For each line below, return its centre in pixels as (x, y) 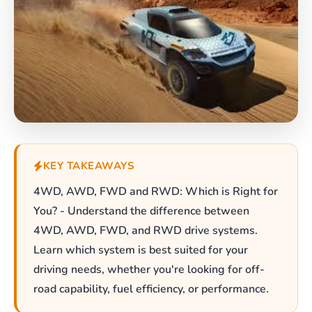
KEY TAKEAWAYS (88, 166)
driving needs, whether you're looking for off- (149, 270)
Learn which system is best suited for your (141, 250)
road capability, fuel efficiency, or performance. (151, 289)
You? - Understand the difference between (141, 211)
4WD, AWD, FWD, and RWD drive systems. (146, 231)
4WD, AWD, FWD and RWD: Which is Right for (156, 192)
